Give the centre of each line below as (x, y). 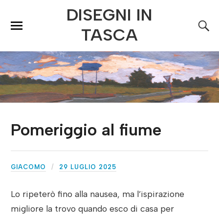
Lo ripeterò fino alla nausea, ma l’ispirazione (98, 194)
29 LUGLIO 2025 (88, 167)
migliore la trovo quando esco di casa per (93, 208)
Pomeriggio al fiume (86, 130)
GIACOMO (29, 167)
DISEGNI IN (109, 15)
